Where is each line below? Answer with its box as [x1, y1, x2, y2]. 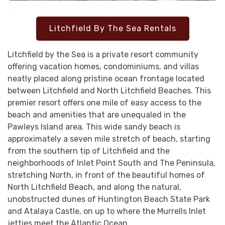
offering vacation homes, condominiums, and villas [8, 61, 199, 71]
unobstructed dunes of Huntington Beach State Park [8, 194, 210, 204]
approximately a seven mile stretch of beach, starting [8, 134, 210, 144]
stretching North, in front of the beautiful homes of [8, 170, 205, 180]
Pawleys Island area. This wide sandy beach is [8, 122, 180, 132]
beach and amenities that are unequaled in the [8, 109, 186, 120]
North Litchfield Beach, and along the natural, [8, 182, 181, 192]
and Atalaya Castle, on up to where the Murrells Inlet [8, 206, 206, 216]
